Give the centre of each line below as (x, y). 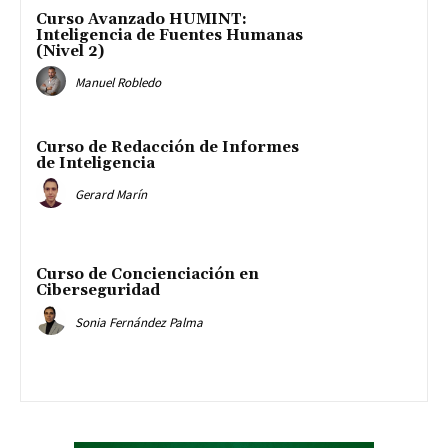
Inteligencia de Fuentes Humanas (169, 35)
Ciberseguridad (98, 291)
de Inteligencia (95, 163)
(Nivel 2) (70, 51)
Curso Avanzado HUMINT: (141, 19)
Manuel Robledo (118, 83)
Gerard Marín (111, 194)
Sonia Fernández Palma (139, 322)
